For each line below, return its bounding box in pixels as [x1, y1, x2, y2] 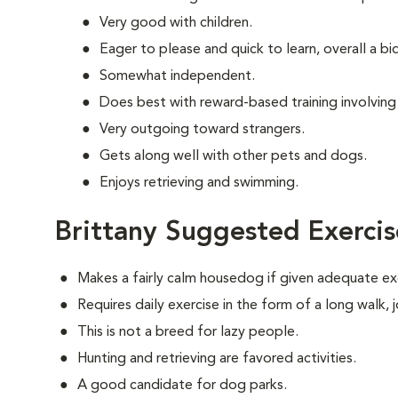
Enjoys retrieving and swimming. [99, 176, 298, 190]
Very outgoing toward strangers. [99, 123, 305, 137]
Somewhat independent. [99, 69, 255, 84]
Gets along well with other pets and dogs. [99, 149, 367, 163]
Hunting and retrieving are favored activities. [77, 352, 356, 366]
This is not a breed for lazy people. [77, 325, 298, 339]
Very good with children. [99, 16, 252, 30]
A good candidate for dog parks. [77, 378, 287, 393]
